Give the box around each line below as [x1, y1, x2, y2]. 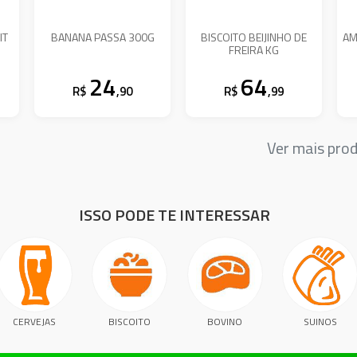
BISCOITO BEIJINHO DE [201, 28, 308, 45]
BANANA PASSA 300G [50, 28, 155, 45]
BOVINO [207, 314, 243, 330]
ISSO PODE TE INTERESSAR [79, 202, 270, 228]
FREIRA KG [229, 41, 280, 58]
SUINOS [303, 314, 337, 330]
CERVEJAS [13, 314, 57, 330]
